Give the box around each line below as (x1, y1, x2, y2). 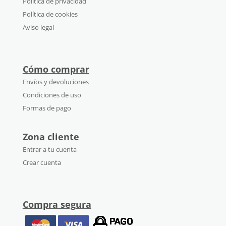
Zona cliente (22, 131, 79, 143)
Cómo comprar (22, 63, 89, 75)
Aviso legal (22, 22, 54, 32)
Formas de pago (22, 103, 71, 112)
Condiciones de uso (22, 90, 81, 99)
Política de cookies (22, 9, 78, 19)
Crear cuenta (22, 158, 61, 167)
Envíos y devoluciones (22, 77, 89, 86)
